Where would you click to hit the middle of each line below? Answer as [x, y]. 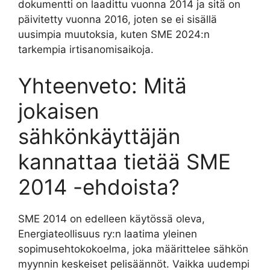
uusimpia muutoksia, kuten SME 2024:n [114, 35]
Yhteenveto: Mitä [102, 85]
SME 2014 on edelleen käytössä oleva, [111, 218]
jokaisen [58, 111]
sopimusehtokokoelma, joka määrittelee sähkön [133, 249]
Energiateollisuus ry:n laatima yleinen [108, 234]
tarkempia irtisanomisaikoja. [86, 50]
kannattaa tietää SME [124, 161]
